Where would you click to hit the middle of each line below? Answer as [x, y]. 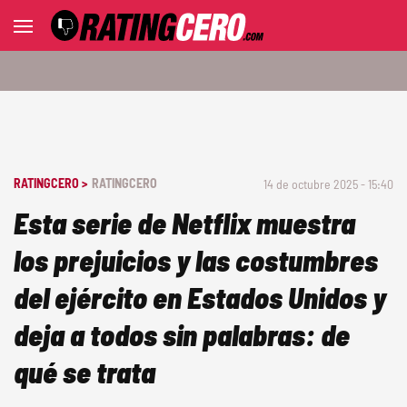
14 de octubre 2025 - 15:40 [328, 184]
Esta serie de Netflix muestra [184, 223]
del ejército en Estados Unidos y [200, 297]
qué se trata [84, 372]
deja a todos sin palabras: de [182, 334]
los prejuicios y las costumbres [196, 260]
